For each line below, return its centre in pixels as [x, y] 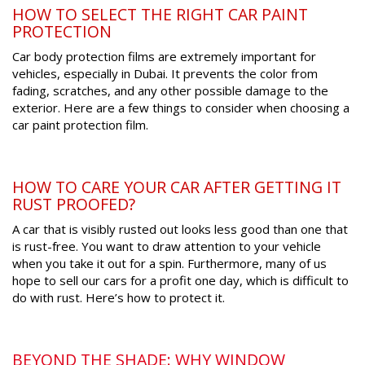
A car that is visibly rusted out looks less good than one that [180, 229]
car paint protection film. [80, 125]
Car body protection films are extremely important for [164, 57]
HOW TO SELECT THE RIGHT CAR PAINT [160, 15]
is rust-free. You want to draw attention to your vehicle [167, 246]
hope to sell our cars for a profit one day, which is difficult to [180, 281]
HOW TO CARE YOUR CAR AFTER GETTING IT [177, 187]
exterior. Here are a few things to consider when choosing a [181, 108]
